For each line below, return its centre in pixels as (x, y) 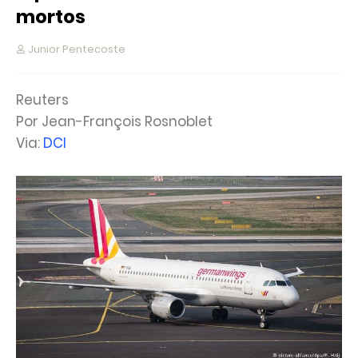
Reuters (42, 100)
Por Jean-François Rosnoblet (114, 121)
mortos (51, 17)
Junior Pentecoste (77, 49)
